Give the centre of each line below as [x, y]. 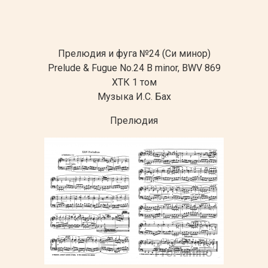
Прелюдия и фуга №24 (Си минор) [134, 53]
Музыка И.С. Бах [134, 96]
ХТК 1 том [134, 82]
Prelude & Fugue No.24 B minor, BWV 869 [134, 68]
